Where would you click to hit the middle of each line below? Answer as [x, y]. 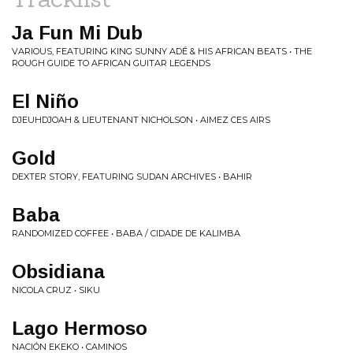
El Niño [45, 101]
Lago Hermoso [80, 328]
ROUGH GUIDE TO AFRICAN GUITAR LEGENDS [111, 63]
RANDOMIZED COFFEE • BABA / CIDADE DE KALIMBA [126, 233]
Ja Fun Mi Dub [77, 33]
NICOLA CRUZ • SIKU [56, 290]
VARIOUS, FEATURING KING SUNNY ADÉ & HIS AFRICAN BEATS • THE [162, 51]
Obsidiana [58, 271]
